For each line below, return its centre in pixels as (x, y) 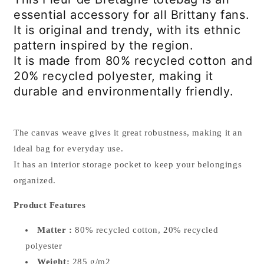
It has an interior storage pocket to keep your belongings (128, 164)
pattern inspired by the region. (104, 46)
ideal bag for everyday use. (69, 148)
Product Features (50, 205)
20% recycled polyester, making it (113, 76)
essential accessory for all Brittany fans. (132, 15)
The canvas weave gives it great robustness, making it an (128, 132)
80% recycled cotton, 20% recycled (147, 230)
